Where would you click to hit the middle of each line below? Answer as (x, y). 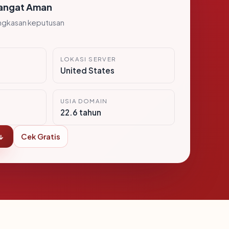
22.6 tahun (81, 112)
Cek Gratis (41, 136)
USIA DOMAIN (84, 101)
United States (87, 70)
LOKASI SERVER (88, 59)
